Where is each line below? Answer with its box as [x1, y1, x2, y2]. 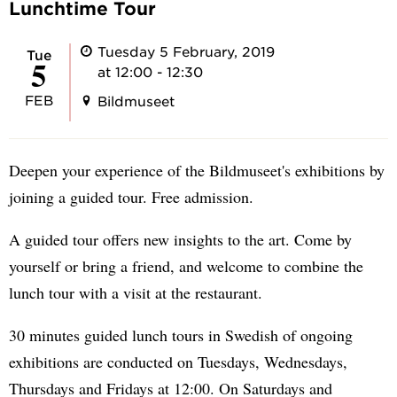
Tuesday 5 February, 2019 [97, 43, 275, 59]
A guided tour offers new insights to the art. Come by [9, 228, 352, 250]
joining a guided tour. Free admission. [9, 185, 253, 207]
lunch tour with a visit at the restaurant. [9, 281, 262, 303]
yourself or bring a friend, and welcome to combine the [9, 254, 363, 276]
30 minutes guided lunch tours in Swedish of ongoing [9, 323, 353, 346]
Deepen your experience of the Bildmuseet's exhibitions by [9, 159, 385, 181]
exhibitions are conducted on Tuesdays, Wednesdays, [9, 350, 347, 372]
